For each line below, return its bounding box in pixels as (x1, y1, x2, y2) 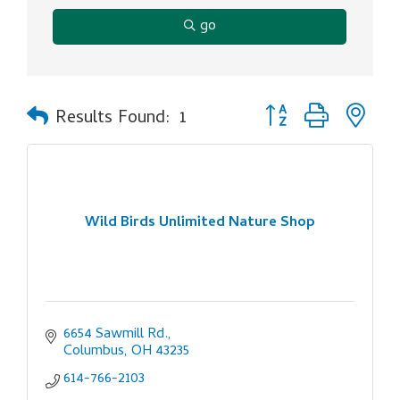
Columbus (63, 340, 124, 364)
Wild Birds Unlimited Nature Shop (85, 211, 315, 235)
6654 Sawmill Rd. (63, 323, 168, 347)
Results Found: (55, 104, 171, 135)
